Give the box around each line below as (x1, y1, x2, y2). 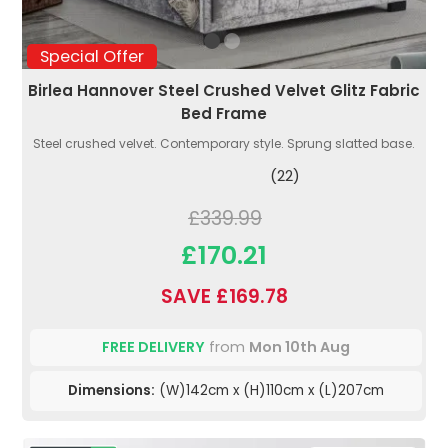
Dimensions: (68, 381, 155, 401)
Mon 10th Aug (249, 337, 350, 358)
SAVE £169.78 (160, 283, 288, 311)
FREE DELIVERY (102, 337, 205, 358)
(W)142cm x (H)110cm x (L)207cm (155, 381, 384, 401)
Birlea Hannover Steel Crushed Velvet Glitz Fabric (28, 80, 420, 102)
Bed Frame (181, 103, 267, 125)
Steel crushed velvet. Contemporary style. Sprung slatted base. (33, 135, 415, 153)
